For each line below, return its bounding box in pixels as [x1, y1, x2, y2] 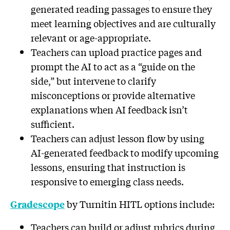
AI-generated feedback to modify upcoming [31, 146, 219, 160]
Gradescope [10, 198, 65, 211]
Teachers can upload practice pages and [31, 45, 202, 59]
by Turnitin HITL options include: [65, 197, 217, 211]
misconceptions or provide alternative [31, 88, 195, 102]
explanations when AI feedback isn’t [31, 103, 188, 117]
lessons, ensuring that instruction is [31, 160, 185, 174]
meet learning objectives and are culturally [31, 16, 216, 30]
